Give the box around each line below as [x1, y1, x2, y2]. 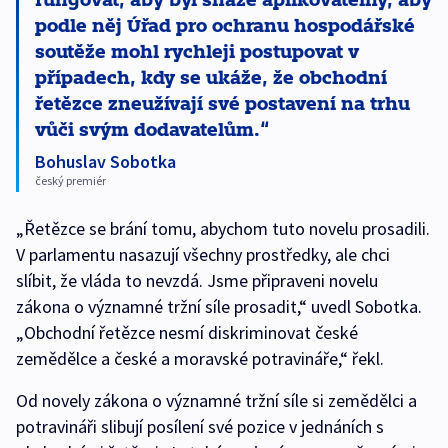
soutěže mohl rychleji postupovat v [35, 40, 359, 62]
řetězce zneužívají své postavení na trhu [35, 92, 410, 114]
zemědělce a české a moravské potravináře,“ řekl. [16, 347, 384, 371]
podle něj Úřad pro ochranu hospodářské [35, 14, 415, 36]
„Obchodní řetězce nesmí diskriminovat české [16, 321, 358, 345]
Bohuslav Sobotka [35, 150, 176, 174]
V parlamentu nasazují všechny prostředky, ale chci [16, 243, 390, 267]
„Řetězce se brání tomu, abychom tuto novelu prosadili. [16, 217, 430, 241]
